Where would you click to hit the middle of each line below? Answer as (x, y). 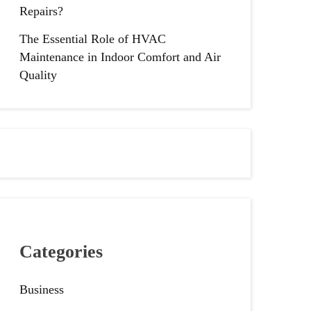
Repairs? (41, 11)
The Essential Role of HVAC (92, 39)
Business (41, 290)
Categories (61, 252)
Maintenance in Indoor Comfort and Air (120, 57)
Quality (38, 75)
